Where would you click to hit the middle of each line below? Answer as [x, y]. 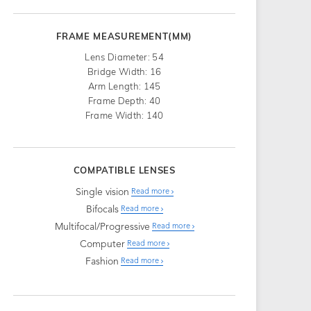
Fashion [102, 261]
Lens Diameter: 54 [124, 57]
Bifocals [102, 209]
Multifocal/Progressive [102, 227]
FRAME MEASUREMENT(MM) [125, 36]
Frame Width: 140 [124, 115]
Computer [102, 244]
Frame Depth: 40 [124, 100]
